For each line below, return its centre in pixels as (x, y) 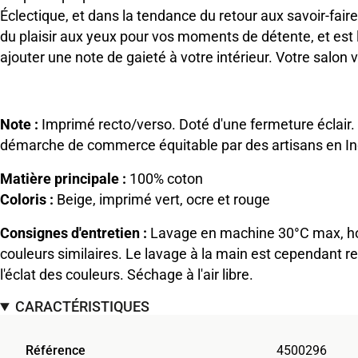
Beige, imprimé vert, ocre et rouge (162, 200)
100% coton (165, 179)
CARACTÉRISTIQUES (83, 307)
